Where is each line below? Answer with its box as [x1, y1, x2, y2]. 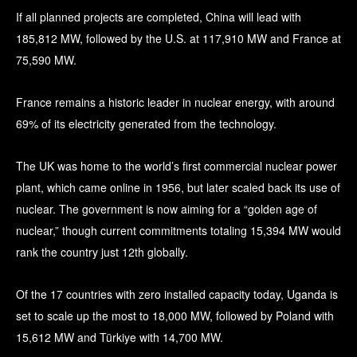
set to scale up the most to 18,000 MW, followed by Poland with [16, 307, 334, 324]
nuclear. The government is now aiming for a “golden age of [16, 200, 317, 217]
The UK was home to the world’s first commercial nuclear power [16, 157, 337, 174]
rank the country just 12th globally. [16, 243, 188, 260]
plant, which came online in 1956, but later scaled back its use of [16, 178, 340, 195]
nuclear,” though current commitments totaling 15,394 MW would [16, 222, 341, 238]
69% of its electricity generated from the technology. [16, 115, 277, 131]
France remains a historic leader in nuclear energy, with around [16, 93, 335, 110]
